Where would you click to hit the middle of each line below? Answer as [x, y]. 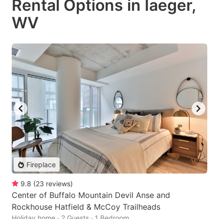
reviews [58, 184]
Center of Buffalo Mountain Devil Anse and [91, 195]
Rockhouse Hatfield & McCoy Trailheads [86, 207]
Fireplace [41, 165]
